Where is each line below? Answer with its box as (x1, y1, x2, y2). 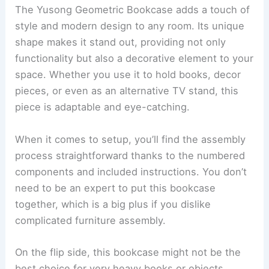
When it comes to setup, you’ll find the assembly (15, 133, 246, 145)
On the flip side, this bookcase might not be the (15, 246, 241, 258)
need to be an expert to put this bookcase (15, 181, 216, 194)
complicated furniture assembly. (15, 214, 166, 226)
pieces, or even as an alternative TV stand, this (15, 85, 239, 97)
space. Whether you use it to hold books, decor (15, 68, 241, 81)
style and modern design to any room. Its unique (15, 20, 245, 32)
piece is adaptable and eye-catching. (15, 101, 190, 113)
